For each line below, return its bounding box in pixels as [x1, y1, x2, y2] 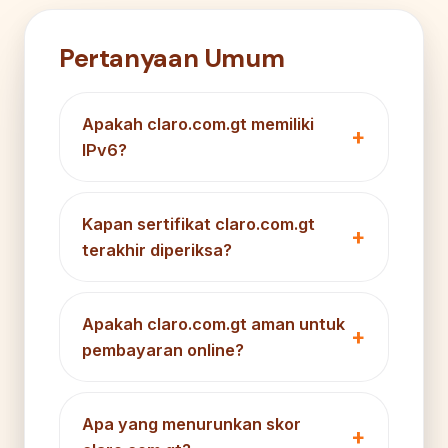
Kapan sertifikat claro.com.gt [82, 213, 315, 234]
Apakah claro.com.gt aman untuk [82, 313, 345, 334]
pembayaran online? [82, 339, 244, 360]
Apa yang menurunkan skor [82, 413, 301, 434]
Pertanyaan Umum [59, 41, 285, 75]
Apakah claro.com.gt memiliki [82, 113, 314, 134]
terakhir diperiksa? [82, 239, 232, 260]
